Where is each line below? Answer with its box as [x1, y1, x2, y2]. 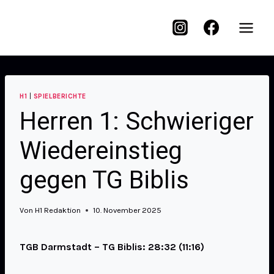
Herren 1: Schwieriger [20, 106, 254, 136]
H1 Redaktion [35, 206, 81, 215]
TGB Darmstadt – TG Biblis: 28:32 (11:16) [20, 241, 204, 253]
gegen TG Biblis [20, 165, 189, 194]
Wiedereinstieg [20, 136, 182, 165]
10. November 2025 [93, 206, 162, 215]
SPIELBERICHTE [33, 92, 86, 100]
